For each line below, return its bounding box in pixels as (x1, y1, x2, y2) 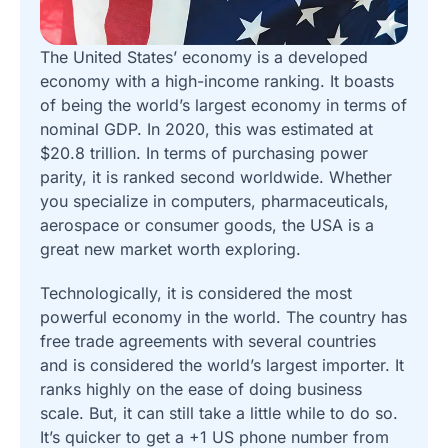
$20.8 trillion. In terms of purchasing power (40, 142, 368, 163)
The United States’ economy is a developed (40, 46, 368, 67)
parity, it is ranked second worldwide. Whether (40, 166, 392, 187)
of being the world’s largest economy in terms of (40, 94, 407, 115)
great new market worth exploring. (40, 238, 301, 259)
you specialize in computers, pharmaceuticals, (40, 190, 389, 211)
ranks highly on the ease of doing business (40, 378, 362, 399)
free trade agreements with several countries (40, 330, 376, 351)
